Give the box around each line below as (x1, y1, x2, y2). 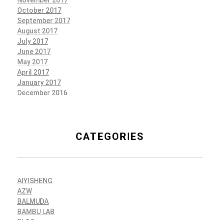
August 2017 (17, 27, 57, 35)
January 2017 (17, 78, 61, 86)
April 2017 (17, 68, 49, 76)
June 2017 (17, 47, 51, 55)
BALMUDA (17, 197, 49, 206)
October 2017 (17, 6, 61, 14)
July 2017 (17, 37, 48, 45)
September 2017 (17, 16, 70, 25)
